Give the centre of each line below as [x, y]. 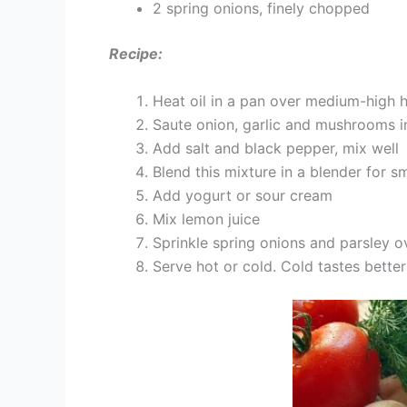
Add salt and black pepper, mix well [276, 148]
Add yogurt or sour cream [243, 195]
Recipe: [136, 53]
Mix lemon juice [206, 218]
